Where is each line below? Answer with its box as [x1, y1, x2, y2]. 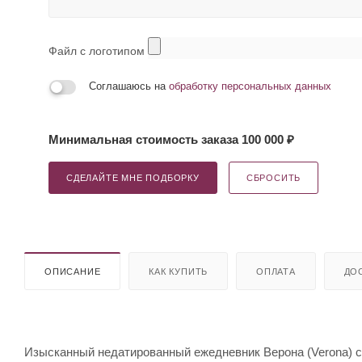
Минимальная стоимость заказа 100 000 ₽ [48, 133, 294, 146]
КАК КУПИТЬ [149, 266, 208, 276]
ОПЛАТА [256, 266, 296, 276]
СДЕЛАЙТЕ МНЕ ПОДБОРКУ [66, 173, 200, 183]
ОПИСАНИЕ [44, 266, 101, 276]
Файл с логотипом [48, 44, 148, 57]
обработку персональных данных [169, 80, 331, 92]
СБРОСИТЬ [246, 173, 301, 183]
